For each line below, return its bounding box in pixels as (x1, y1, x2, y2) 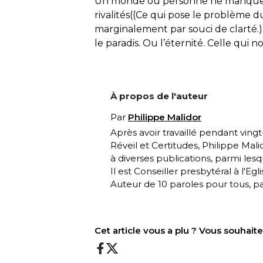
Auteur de (110, 178, 159, 190)
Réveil (110, 140, 138, 151)
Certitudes (151, 140, 198, 151)
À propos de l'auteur (110, 90, 208, 102)
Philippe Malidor (128, 112, 202, 123)
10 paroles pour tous (158, 178, 249, 190)
